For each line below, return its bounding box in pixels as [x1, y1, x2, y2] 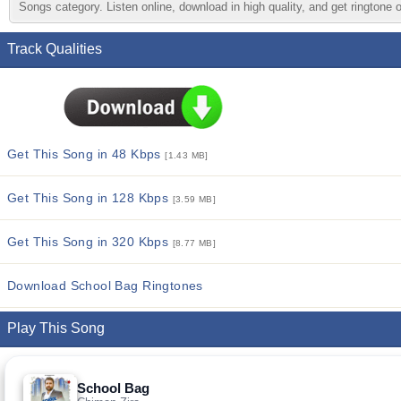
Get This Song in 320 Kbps [7, 235, 173, 249]
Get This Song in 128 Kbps [7, 191, 173, 205]
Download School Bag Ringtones [7, 278, 203, 293]
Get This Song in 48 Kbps [7, 147, 166, 161]
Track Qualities [7, 41, 102, 56]
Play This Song [7, 320, 105, 336]
